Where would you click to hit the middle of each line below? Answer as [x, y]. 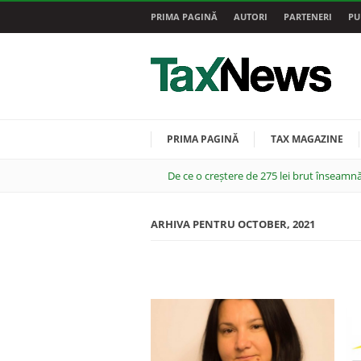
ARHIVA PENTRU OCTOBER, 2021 [233, 224]
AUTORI [251, 17]
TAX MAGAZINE [307, 139]
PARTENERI [308, 17]
